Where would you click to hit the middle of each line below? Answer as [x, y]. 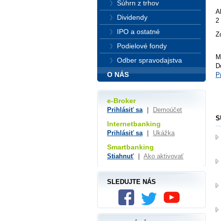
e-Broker [121, 101]
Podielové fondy [142, 46]
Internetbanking [134, 124]
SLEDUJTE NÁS [131, 182]
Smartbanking [130, 147]
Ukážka [164, 133]
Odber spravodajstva [149, 60]
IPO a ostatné [138, 32]
